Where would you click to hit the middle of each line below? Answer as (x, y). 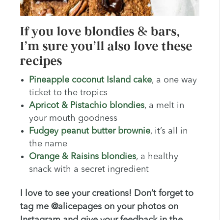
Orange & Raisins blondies (82, 156)
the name (48, 144)
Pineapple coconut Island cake (90, 80)
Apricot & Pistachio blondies (86, 105)
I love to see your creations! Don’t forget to (107, 193)
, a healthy (157, 156)
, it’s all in (169, 131)
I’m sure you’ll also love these (106, 46)
